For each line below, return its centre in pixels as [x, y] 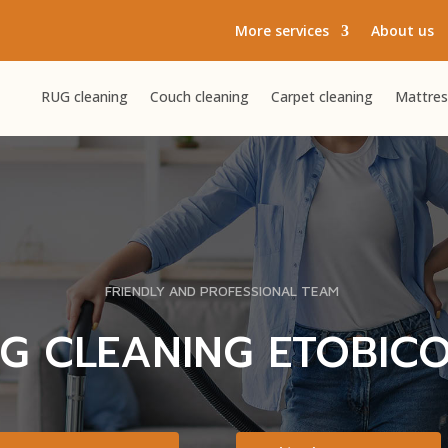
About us [402, 30]
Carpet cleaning [321, 96]
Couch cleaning [199, 96]
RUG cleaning [84, 96]
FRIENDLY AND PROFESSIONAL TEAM [224, 290]
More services [281, 30]
